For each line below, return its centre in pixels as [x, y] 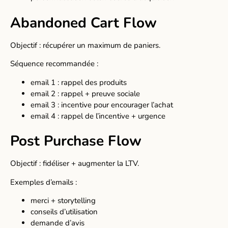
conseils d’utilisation [64, 212]
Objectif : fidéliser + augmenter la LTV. [75, 164]
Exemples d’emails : [44, 182]
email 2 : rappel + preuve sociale [85, 93]
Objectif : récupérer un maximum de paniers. [85, 45]
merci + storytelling [63, 201]
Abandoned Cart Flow [83, 23]
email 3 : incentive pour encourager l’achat [102, 105]
